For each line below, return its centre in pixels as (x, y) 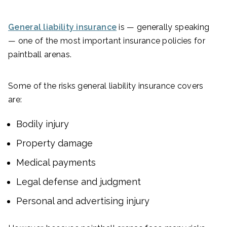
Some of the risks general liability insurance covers (106, 86)
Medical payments (56, 162)
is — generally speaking (163, 27)
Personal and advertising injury (83, 201)
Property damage (54, 143)
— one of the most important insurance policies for (107, 41)
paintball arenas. (41, 54)
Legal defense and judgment (79, 181)
